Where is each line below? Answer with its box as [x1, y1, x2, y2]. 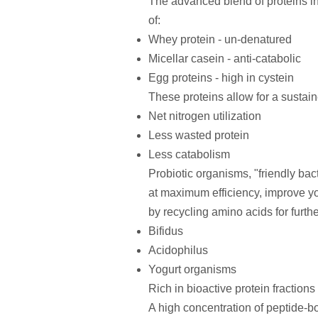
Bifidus [148, 225, 183, 237]
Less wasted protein [148, 129, 249, 141]
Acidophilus [148, 244, 208, 256]
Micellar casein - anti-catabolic [148, 53, 301, 65]
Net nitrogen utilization [148, 110, 261, 122]
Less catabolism [148, 148, 230, 160]
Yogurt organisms [148, 263, 236, 275]
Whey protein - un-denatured [148, 33, 292, 45]
